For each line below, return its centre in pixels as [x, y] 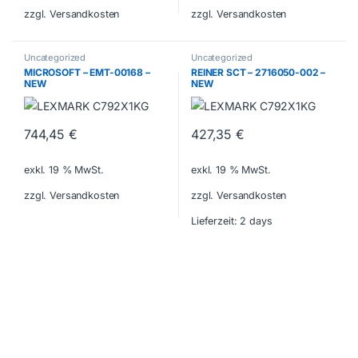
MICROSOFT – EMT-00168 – [87, 72]
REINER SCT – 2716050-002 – [258, 72]
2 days [256, 221]
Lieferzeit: [215, 221]
